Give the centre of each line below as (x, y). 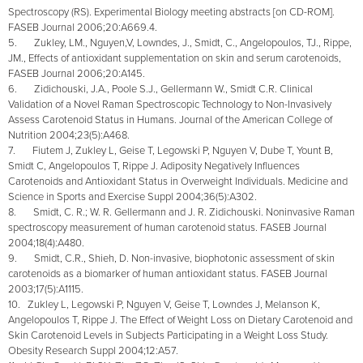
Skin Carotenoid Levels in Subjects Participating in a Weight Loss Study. (168, 335)
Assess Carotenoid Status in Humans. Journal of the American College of (170, 120)
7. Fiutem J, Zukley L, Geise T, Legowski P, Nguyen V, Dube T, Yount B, (171, 150)
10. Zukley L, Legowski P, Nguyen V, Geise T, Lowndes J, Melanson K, (164, 304)
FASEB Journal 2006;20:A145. (77, 73)
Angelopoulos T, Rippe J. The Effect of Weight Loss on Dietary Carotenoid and (180, 320)
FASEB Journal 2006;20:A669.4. (83, 27)
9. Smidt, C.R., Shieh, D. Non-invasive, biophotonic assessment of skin (171, 258)
